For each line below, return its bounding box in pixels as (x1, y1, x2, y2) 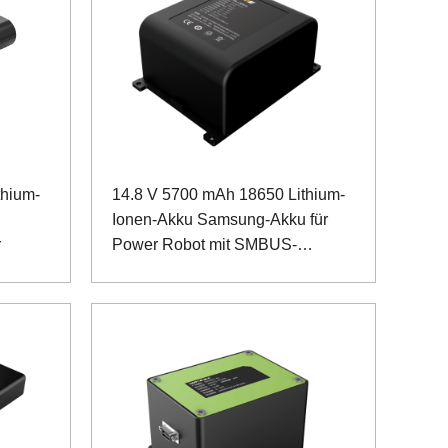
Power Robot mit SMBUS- (112, 236, 297, 254)
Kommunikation (112, 261, 223, 279)
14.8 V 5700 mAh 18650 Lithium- (112, 186, 345, 204)
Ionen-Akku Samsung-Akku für (112, 211, 328, 229)
